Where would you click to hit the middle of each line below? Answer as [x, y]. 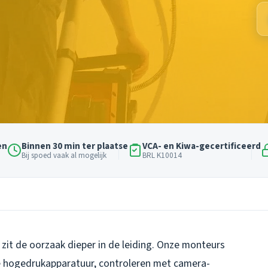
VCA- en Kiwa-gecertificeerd [201, 146]
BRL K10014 [162, 155]
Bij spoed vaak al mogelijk [64, 155]
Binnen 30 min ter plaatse [74, 146]
